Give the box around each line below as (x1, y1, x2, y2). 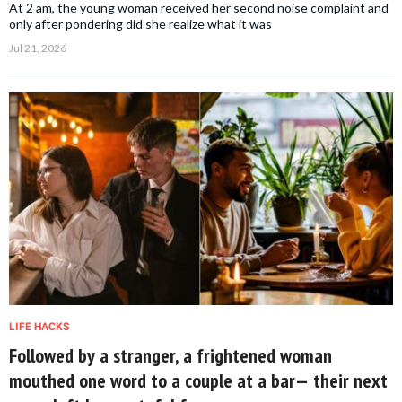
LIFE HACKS (9, 320, 69, 334)
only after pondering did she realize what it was (9, 15, 272, 31)
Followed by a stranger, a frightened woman (9, 343, 332, 369)
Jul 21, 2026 (9, 40, 66, 55)
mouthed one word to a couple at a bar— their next (9, 368, 388, 394)
